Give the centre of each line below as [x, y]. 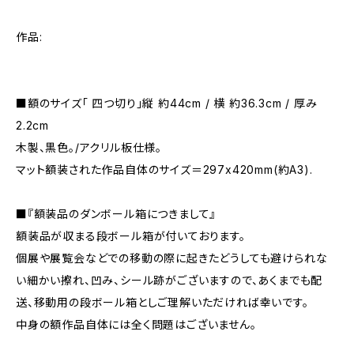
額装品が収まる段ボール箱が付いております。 [131, 236]
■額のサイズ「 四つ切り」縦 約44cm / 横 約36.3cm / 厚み [167, 103]
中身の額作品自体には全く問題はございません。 [136, 324]
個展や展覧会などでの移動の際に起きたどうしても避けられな [172, 258]
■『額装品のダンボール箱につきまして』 [116, 214]
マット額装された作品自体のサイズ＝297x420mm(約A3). [164, 169]
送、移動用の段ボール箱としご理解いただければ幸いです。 [162, 302]
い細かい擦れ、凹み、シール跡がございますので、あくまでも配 [169, 280]
